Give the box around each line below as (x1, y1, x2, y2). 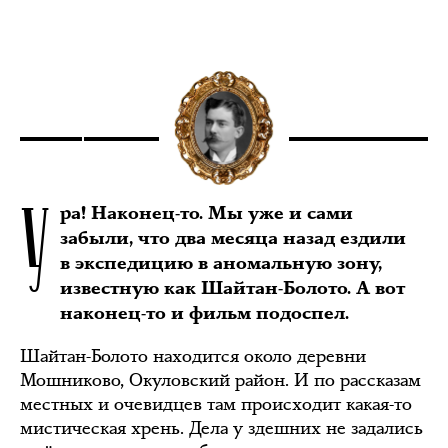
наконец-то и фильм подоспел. (60, 302, 349, 325)
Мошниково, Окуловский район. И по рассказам (20, 368, 421, 392)
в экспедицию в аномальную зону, (60, 252, 382, 275)
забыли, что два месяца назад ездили (60, 227, 406, 250)
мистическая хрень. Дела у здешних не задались (20, 416, 423, 440)
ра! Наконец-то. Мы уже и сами (60, 202, 353, 225)
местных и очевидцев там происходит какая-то (20, 392, 412, 416)
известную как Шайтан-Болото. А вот (60, 277, 405, 300)
